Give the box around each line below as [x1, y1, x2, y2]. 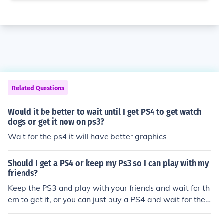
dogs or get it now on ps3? [8, 116, 104, 127]
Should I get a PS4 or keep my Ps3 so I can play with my [8, 158, 209, 169]
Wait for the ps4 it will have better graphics [8, 131, 167, 141]
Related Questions [12, 84, 64, 92]
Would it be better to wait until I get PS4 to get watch [8, 107, 201, 117]
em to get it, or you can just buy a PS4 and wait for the [8, 195, 205, 204]
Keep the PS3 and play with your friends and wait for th [8, 183, 210, 193]
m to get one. [8, 206, 55, 216]
